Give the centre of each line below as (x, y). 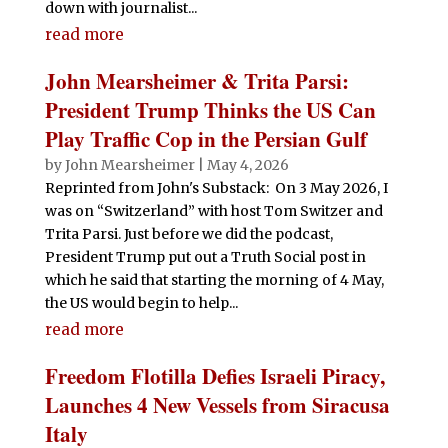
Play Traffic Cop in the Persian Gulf (205, 138)
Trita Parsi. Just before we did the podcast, (188, 233)
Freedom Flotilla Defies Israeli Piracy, (214, 375)
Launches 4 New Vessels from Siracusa (217, 404)
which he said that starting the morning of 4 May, (214, 279)
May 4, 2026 (247, 164)
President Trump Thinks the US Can (210, 109)
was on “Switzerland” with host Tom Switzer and (213, 210)
